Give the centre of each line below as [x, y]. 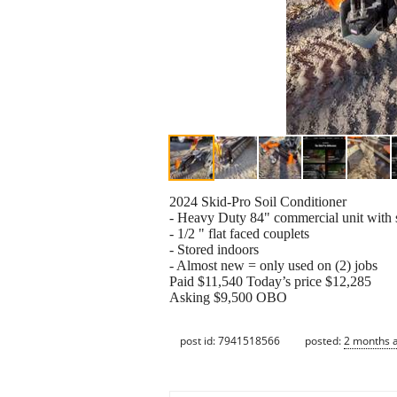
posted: [324, 340]
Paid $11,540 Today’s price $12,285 [270, 282]
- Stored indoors [214, 250]
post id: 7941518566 [230, 340]
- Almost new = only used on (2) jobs [273, 266]
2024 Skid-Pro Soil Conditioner [258, 202]
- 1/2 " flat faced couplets [239, 234]
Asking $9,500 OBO [228, 298]
